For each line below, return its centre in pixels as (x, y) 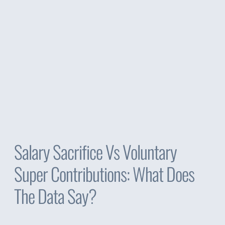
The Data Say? (55, 195)
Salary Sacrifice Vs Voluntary (96, 151)
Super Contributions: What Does (104, 173)
